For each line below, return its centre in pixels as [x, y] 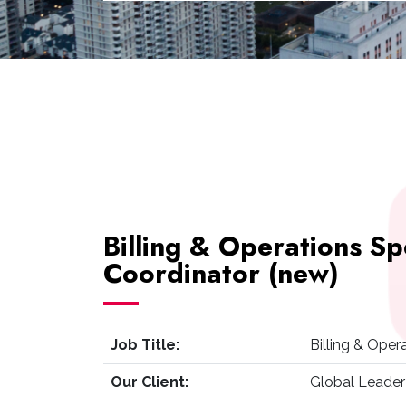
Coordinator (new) [221, 273]
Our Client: [150, 382]
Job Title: [145, 345]
